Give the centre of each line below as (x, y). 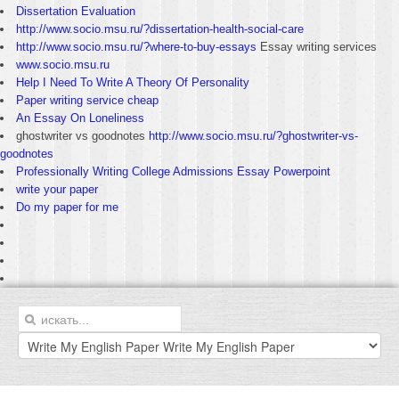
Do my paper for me (67, 207)
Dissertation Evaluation (76, 11)
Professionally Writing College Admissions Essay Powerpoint (173, 171)
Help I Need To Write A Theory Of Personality (133, 82)
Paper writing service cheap (87, 100)
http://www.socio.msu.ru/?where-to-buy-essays (136, 47)
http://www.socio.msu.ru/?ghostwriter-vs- (253, 136)
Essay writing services (317, 47)
